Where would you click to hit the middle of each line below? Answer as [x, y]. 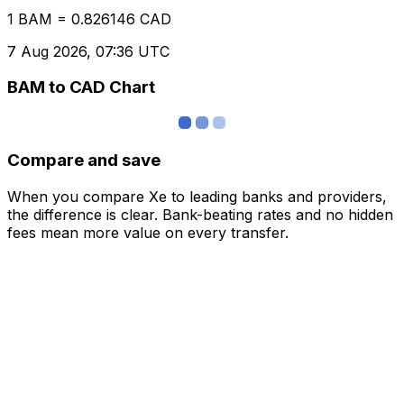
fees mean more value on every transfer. [148, 232]
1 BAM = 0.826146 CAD [89, 18]
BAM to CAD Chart [81, 87]
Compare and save [84, 160]
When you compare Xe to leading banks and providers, [197, 196]
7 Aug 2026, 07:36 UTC [88, 51]
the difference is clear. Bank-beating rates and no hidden [200, 214]
